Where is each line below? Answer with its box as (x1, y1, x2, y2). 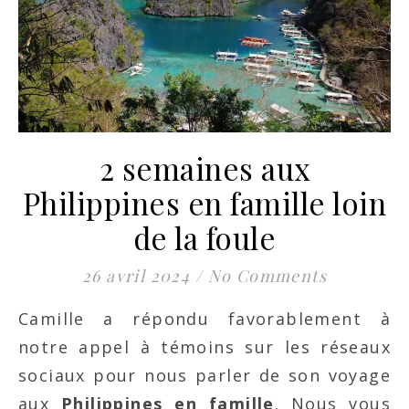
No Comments (207, 264, 327, 287)
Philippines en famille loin (22, 182, 387, 223)
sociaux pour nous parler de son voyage (18, 363, 391, 386)
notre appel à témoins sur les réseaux (18, 335, 391, 358)
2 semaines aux (99, 147, 310, 188)
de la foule (132, 216, 277, 257)
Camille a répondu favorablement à (18, 307, 30, 330)
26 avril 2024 (82, 264, 191, 287)
